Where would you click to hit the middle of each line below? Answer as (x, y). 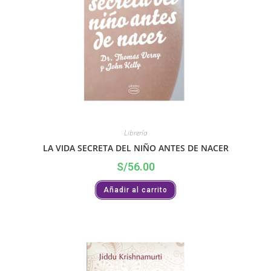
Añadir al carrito (135, 190)
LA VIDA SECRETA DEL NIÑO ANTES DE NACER (135, 148)
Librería (135, 133)
